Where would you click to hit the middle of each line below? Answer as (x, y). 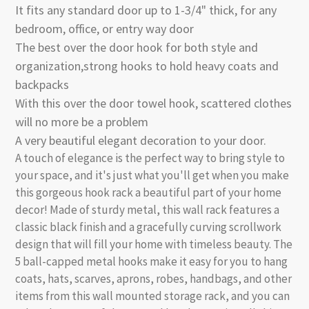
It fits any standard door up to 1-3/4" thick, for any (146, 10)
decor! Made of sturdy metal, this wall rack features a (147, 210)
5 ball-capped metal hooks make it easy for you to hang (151, 262)
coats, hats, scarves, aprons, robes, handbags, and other (153, 279)
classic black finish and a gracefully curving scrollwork (148, 227)
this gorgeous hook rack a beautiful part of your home (148, 193)
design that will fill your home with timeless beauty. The (154, 245)
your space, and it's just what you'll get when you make (152, 176)
